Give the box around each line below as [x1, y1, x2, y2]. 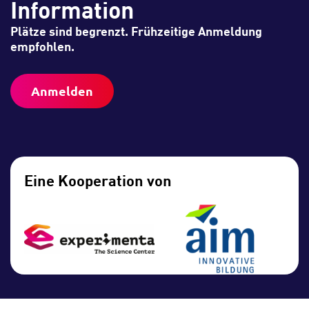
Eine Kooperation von [24, 168, 172, 191]
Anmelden [31, 82, 93, 99]
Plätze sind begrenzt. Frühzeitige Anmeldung [10, 21, 262, 39]
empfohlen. [10, 36, 74, 54]
